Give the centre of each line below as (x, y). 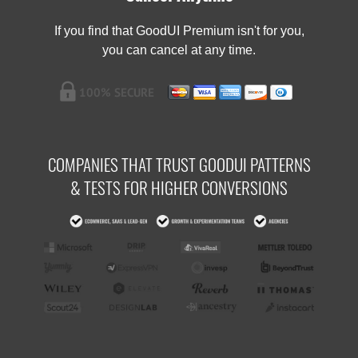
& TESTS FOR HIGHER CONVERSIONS (179, 188)
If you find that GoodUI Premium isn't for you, (179, 31)
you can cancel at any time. (179, 50)
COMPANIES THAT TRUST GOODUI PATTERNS (179, 165)
